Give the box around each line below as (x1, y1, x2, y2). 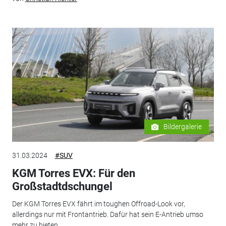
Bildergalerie (163, 123, 202, 131)
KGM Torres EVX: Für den (12, 167, 135, 180)
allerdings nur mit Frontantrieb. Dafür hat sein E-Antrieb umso (12, 210, 203, 218)
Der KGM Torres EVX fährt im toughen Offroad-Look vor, (12, 199, 185, 208)
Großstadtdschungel (12, 180, 112, 193)
